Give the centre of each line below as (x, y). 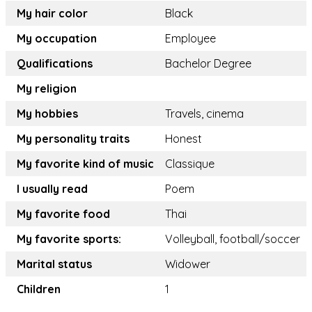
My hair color (52, 14)
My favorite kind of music (85, 164)
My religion (47, 89)
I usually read (52, 189)
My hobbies (47, 114)
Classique (190, 164)
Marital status (54, 264)
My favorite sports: (69, 239)
